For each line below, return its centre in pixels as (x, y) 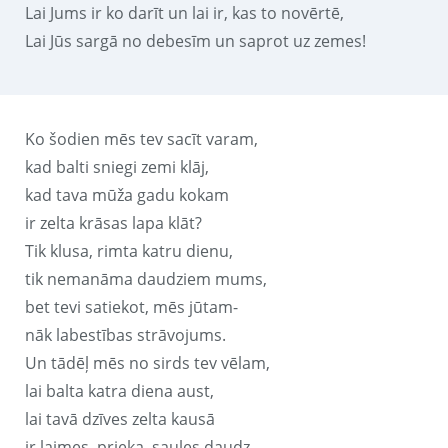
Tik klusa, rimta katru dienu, (129, 250)
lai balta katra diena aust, (119, 390)
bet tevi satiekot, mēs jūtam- (131, 306)
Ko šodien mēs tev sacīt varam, (141, 138)
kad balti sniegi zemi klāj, (117, 166)
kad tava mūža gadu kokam (127, 194)
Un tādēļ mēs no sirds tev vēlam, (147, 362)
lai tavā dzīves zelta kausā (120, 418)
